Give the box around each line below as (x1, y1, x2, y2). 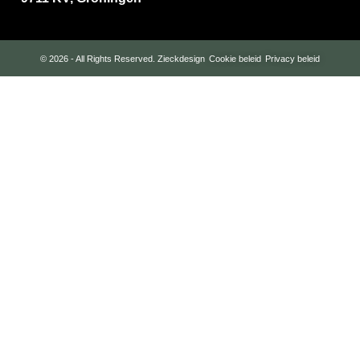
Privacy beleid (265, 53, 320, 63)
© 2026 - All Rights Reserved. (40, 53, 157, 63)
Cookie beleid (209, 53, 261, 63)
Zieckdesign (157, 53, 205, 63)
